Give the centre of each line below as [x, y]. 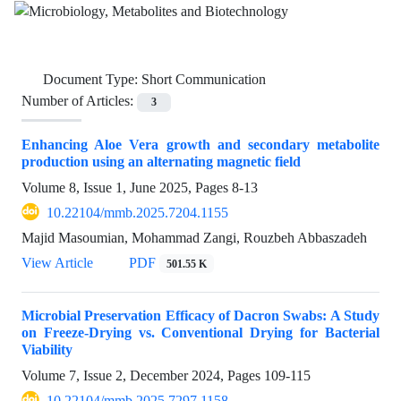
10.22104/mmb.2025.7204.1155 [137, 212]
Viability [47, 349]
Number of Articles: [79, 101]
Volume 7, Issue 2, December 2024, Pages [143, 375]
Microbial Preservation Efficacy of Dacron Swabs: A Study [200, 315]
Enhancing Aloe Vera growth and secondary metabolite [200, 144]
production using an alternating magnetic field [161, 161]
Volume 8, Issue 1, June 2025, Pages [127, 187]
